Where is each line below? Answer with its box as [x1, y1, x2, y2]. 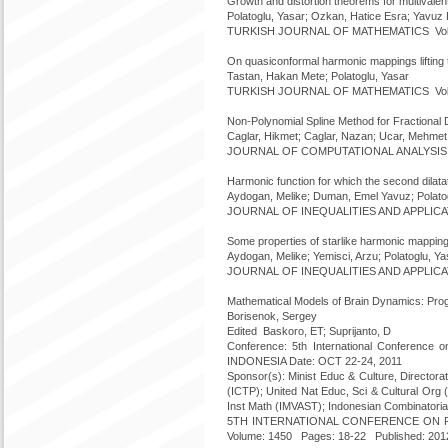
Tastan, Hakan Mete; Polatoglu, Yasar [227, 70, 409, 82]
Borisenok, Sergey [227, 310, 317, 322]
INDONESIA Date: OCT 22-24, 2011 [227, 355, 402, 367]
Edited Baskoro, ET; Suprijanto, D [227, 325, 391, 337]
